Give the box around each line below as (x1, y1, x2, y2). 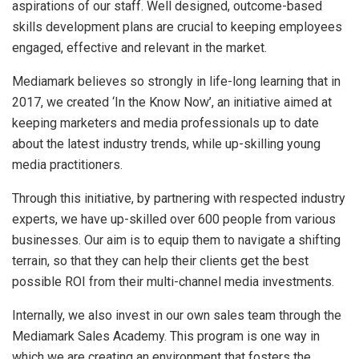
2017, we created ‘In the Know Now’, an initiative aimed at (12, 94, 332, 110)
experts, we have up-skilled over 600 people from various (12, 211, 336, 227)
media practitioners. (12, 156, 123, 172)
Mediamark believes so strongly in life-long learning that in (12, 73, 341, 89)
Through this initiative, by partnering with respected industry (12, 190, 345, 206)
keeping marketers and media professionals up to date (12, 115, 319, 131)
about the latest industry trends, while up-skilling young (12, 135, 321, 151)
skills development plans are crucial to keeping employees (12, 18, 342, 34)
